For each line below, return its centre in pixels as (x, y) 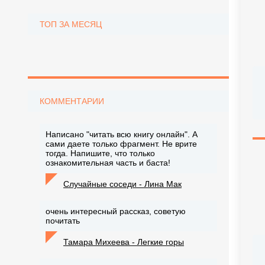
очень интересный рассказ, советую (116, 211)
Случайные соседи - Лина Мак (122, 184)
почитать (65, 221)
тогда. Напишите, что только (100, 153)
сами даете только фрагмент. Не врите (121, 144)
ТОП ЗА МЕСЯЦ (71, 24)
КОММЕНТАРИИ (72, 101)
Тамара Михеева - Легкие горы (124, 242)
